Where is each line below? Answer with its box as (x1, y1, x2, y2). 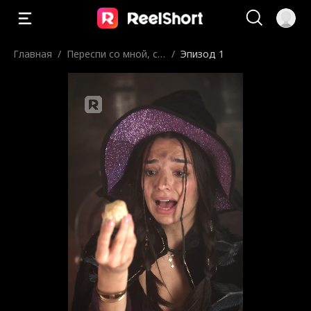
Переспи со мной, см (67, 47, 165, 60)
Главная (13, 47, 53, 60)
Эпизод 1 (180, 47, 225, 60)
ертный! (67, 61, 104, 75)
